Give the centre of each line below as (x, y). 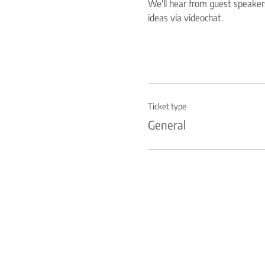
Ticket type (167, 106)
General (167, 125)
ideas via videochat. (185, 18)
